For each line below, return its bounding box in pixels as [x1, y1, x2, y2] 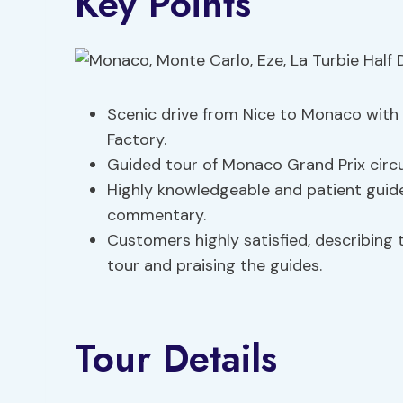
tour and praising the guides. [107, 255, 322, 276]
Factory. [107, 129, 166, 150]
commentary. [107, 204, 206, 226]
